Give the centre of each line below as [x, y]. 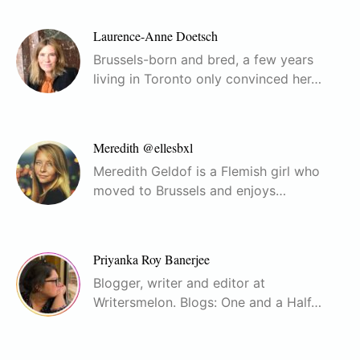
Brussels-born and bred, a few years [203, 60]
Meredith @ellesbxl [143, 148]
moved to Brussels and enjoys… [190, 191]
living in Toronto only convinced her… [207, 79]
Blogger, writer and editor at [179, 283]
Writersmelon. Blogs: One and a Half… [207, 303]
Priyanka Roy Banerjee [151, 260]
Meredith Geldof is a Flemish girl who [207, 172]
